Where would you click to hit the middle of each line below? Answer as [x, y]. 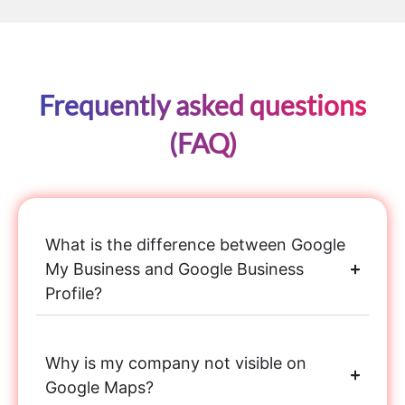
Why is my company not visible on [176, 363]
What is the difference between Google [195, 245]
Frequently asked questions [202, 104]
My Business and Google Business [174, 269]
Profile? [74, 294]
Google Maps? [99, 388]
